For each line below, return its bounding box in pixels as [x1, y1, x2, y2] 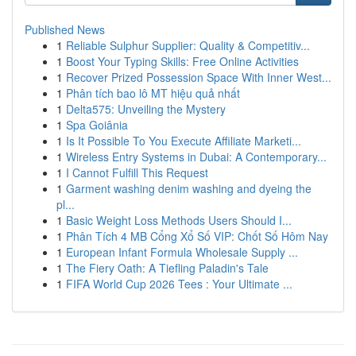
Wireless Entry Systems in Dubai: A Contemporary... [66, 149, 327, 164]
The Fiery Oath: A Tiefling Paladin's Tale [66, 260, 269, 276]
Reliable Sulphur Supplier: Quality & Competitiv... [66, 37, 310, 53]
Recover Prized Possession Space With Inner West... [66, 69, 331, 85]
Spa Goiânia [66, 117, 128, 133]
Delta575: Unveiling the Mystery [66, 101, 226, 117]
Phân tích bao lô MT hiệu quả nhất [66, 85, 240, 101]
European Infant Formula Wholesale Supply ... [66, 244, 298, 260]
